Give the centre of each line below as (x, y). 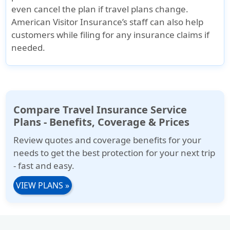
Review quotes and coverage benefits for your (108, 140)
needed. (28, 48)
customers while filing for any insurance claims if (111, 35)
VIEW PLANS (40, 186)
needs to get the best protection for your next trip (114, 153)
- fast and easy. (44, 166)
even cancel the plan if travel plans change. (100, 9)
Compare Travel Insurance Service (100, 110)
